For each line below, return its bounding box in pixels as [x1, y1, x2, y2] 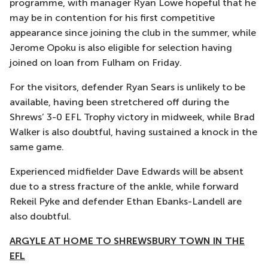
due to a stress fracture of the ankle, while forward [10, 181, 239, 192]
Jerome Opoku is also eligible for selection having [10, 42, 232, 53]
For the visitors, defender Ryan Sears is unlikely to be [10, 81, 245, 93]
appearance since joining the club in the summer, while [10, 27, 256, 38]
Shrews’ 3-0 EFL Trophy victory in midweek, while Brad [10, 111, 255, 123]
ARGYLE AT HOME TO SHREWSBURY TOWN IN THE [10, 235, 245, 246]
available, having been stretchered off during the [10, 96, 229, 108]
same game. [10, 141, 64, 153]
